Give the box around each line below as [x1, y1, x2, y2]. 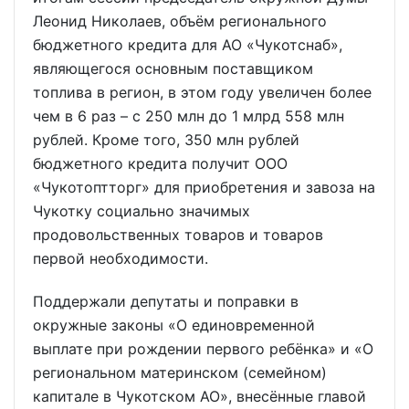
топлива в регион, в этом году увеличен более [33, 82, 372, 101]
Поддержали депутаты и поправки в [33, 291, 299, 310]
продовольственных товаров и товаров [33, 225, 323, 244]
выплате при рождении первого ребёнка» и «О [33, 339, 373, 358]
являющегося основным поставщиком [33, 58, 313, 78]
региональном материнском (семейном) [33, 362, 327, 382]
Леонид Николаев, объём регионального [33, 11, 327, 30]
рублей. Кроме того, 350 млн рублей [33, 130, 299, 149]
